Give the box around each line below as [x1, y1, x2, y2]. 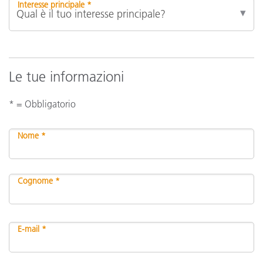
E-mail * [18, 223, 46, 234]
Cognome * [18, 175, 60, 186]
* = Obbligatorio [9, 97, 76, 110]
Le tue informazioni [9, 68, 124, 85]
